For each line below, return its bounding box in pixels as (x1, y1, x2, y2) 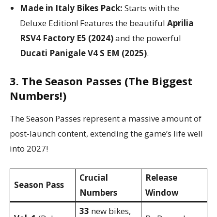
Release (145, 172, 177, 184)
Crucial (79, 172, 108, 184)
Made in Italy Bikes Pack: (20, 2, 123, 14)
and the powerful (113, 32, 181, 44)
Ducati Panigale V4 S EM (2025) (20, 47, 147, 59)
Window (145, 187, 179, 199)
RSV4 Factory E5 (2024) (20, 32, 113, 44)
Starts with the (123, 2, 179, 14)
